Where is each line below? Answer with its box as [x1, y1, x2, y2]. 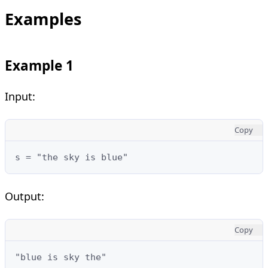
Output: [5, 188, 44, 203]
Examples [5, 7, 81, 30]
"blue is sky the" [15, 251, 106, 263]
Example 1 [5, 56, 74, 75]
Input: [5, 89, 35, 103]
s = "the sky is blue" [15, 151, 128, 163]
